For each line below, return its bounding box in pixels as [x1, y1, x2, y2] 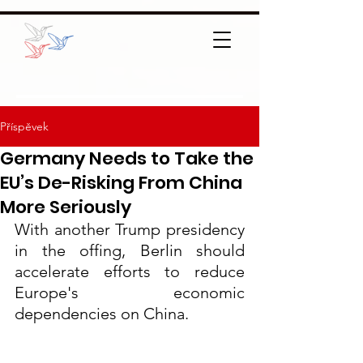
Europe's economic [15, 283, 245, 302]
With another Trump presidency [15, 220, 245, 239]
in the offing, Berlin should [15, 241, 245, 260]
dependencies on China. [15, 304, 189, 323]
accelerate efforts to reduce [15, 262, 245, 281]
